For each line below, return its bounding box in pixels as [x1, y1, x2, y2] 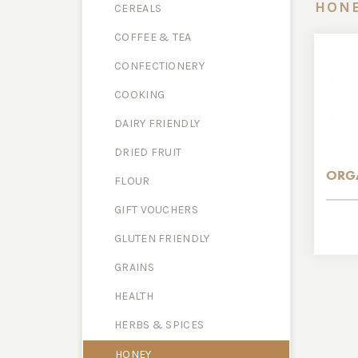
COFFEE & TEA [114, 30, 192, 44]
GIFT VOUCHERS [114, 203, 198, 217]
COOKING [114, 88, 165, 101]
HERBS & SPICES [114, 318, 205, 332]
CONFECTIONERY [114, 59, 205, 73]
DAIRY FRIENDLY [114, 117, 201, 130]
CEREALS [114, 2, 162, 15]
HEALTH [114, 289, 153, 303]
